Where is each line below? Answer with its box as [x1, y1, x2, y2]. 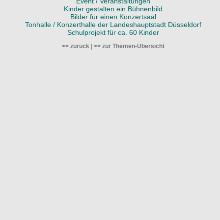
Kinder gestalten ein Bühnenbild [63, 5, 163, 13]
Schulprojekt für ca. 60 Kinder [67, 28, 159, 36]
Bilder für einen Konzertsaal [70, 13, 156, 21]
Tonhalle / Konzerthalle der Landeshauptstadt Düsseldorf [25, 21, 201, 28]
